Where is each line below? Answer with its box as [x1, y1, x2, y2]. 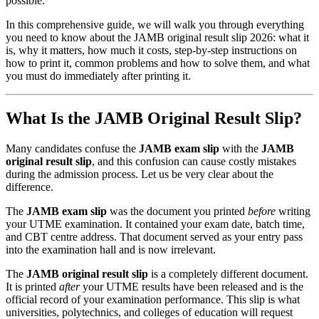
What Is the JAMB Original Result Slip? [6, 109, 302, 128]
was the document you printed [107, 205, 248, 218]
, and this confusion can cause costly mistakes [92, 155, 296, 168]
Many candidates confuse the [6, 142, 139, 155]
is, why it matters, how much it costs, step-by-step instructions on [6, 43, 297, 56]
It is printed [6, 281, 59, 293]
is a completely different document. [148, 268, 308, 281]
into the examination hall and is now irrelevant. [6, 244, 216, 256]
